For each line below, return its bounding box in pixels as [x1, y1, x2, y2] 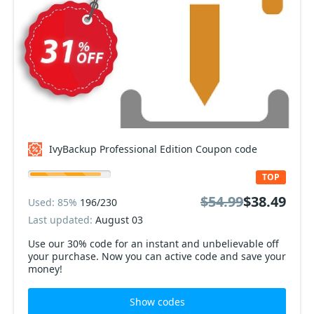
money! [28, 262, 62, 275]
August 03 [95, 213, 143, 226]
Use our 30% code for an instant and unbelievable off [28, 237, 115, 250]
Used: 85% [28, 195, 80, 209]
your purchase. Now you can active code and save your [28, 250, 286, 263]
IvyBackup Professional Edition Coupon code [49, 142, 257, 156]
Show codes [129, 295, 185, 308]
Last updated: [28, 213, 95, 226]
